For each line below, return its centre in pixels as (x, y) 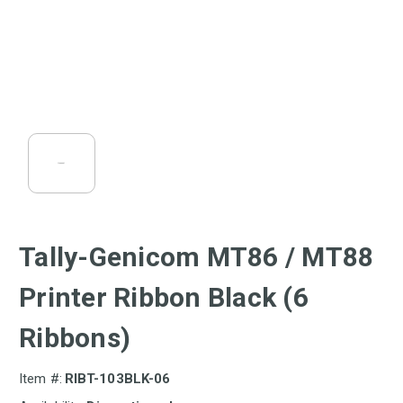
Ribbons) (75, 337)
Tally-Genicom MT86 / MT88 (197, 256)
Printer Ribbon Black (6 (164, 297)
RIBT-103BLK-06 (117, 378)
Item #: (40, 378)
